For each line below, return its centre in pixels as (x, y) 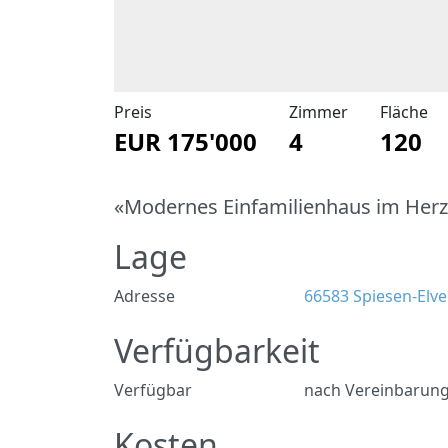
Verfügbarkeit (217, 350)
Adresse (144, 296)
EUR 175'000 (185, 141)
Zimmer (318, 112)
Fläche (404, 112)
